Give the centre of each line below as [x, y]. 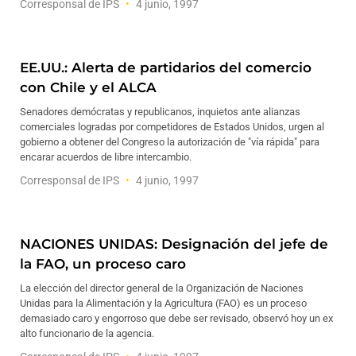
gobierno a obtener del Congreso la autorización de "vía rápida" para [170, 142]
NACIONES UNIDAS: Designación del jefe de [174, 244]
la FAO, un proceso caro [103, 264]
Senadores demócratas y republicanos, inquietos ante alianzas [160, 112]
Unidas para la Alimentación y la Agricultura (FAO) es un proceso [163, 303]
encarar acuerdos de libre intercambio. [106, 157]
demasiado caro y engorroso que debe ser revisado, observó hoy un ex [176, 318]
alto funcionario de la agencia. [87, 333]
